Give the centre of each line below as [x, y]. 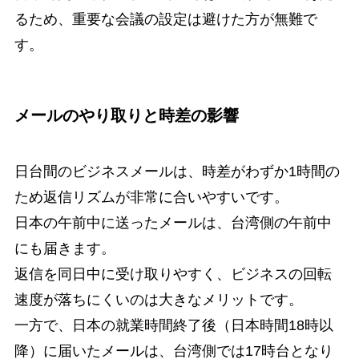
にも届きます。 [65, 248]
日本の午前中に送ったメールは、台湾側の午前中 [173, 222]
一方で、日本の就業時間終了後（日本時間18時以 [173, 325]
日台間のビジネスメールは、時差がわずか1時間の [177, 171]
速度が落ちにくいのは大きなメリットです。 [158, 299]
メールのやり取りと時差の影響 [126, 116]
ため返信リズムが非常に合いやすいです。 [151, 197]
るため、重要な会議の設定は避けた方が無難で [165, 19]
